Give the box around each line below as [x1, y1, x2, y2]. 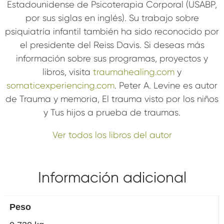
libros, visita [42, 67, 93, 77]
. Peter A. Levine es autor [114, 80, 217, 91]
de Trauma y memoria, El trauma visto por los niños [5, 94, 218, 104]
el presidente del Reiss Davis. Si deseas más [19, 40, 204, 50]
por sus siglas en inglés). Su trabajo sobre [25, 13, 199, 23]
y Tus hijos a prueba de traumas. [43, 107, 180, 118]
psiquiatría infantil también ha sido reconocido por [5, 26, 219, 37]
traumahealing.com [93, 67, 174, 77]
